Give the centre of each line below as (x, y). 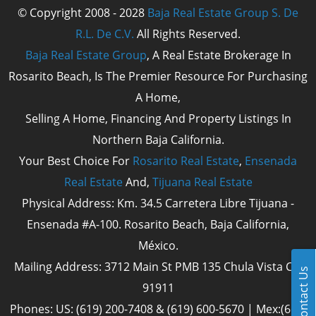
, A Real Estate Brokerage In (219, 55)
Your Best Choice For (76, 161)
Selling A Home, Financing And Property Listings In (158, 119)
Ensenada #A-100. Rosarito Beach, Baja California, (158, 225)
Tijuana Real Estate (202, 182)
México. (158, 246)
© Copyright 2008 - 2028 (83, 13)
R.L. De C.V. (105, 34)
